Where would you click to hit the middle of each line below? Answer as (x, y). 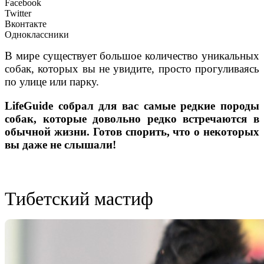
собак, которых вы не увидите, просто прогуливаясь (132, 69)
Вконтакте (26, 24)
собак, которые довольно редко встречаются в (132, 119)
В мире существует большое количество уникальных (132, 56)
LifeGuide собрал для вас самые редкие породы (132, 106)
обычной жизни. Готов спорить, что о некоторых (132, 132)
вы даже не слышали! (60, 145)
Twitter (18, 14)
